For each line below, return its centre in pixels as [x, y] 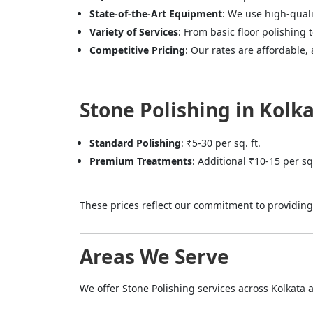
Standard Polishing [135, 143]
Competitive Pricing [137, 50]
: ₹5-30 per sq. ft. [221, 143]
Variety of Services [134, 32]
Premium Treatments [141, 161]
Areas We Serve [154, 257]
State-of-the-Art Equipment [156, 14]
